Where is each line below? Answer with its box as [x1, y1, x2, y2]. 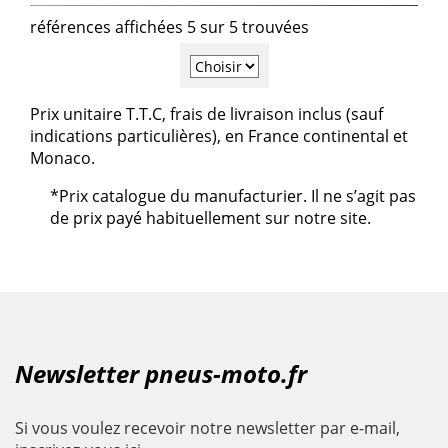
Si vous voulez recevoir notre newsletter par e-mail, [15, 417, 400, 440]
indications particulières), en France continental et [30, 124, 408, 147]
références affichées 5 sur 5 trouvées [30, 16, 309, 39]
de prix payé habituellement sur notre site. [50, 206, 371, 229]
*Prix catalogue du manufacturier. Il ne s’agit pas [50, 184, 416, 207]
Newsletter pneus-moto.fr [15, 357, 307, 391]
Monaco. [30, 146, 95, 169]
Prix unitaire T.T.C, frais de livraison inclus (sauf [30, 102, 383, 125]
